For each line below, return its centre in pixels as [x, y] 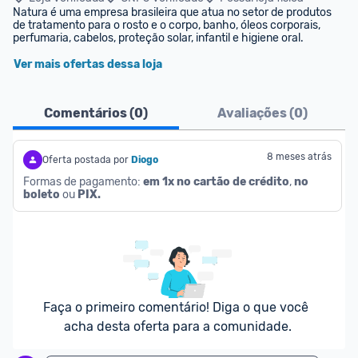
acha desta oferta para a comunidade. [177, 326]
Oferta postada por [86, 160]
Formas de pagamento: [83, 182]
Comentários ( [89, 113]
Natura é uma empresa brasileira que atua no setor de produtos [172, 12]
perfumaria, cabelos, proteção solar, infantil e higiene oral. [158, 38]
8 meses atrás [299, 157]
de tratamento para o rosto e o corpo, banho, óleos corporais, [167, 25]
